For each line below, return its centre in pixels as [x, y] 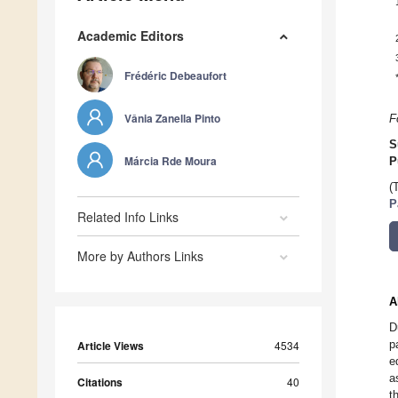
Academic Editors [131, 36]
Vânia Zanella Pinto [172, 119]
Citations [100, 382]
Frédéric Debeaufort [175, 76]
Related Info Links [128, 217]
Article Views [111, 346]
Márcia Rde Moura [171, 161]
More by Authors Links [140, 256]
